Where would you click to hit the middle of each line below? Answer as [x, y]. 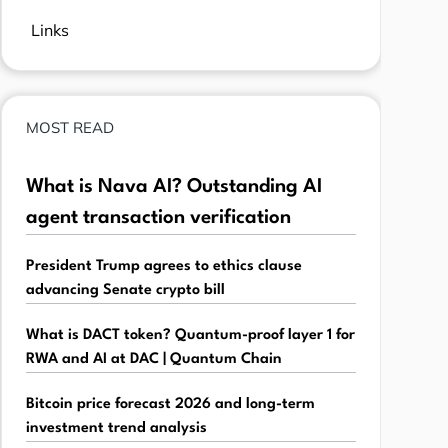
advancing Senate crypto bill [125, 291]
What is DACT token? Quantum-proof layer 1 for [190, 336]
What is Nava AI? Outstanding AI [173, 187]
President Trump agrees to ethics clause [163, 267]
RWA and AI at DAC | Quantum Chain [153, 360]
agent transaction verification [158, 218]
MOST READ [69, 128]
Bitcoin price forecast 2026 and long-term [170, 405]
